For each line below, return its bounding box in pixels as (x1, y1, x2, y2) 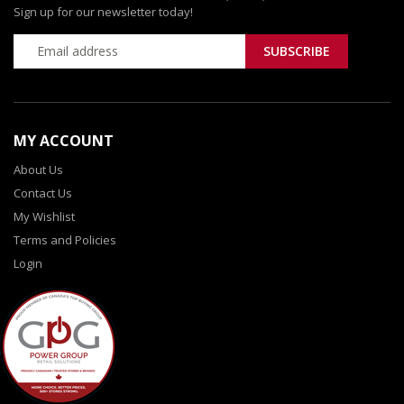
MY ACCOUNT (14, 130, 114, 151)
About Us (14, 161, 63, 178)
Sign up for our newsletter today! (14, 3, 193, 20)
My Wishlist (14, 207, 75, 225)
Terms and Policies (14, 231, 116, 248)
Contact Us (14, 184, 72, 201)
